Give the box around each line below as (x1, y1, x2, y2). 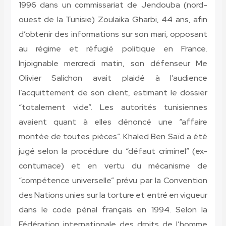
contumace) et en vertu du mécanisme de (18, 160, 208, 172)
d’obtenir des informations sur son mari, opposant (18, 29, 208, 40)
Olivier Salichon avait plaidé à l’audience (18, 73, 208, 84)
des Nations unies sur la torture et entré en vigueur (18, 190, 208, 201)
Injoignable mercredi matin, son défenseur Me (18, 58, 208, 69)
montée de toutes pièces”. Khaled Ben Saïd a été (18, 131, 208, 142)
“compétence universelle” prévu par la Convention (18, 175, 208, 186)
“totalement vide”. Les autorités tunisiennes (18, 102, 208, 113)
